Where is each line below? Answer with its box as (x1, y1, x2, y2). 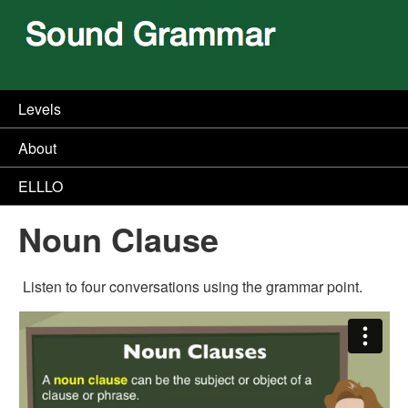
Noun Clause (18, 215, 219, 263)
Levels (18, 98, 61, 120)
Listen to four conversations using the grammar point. (23, 276, 362, 298)
